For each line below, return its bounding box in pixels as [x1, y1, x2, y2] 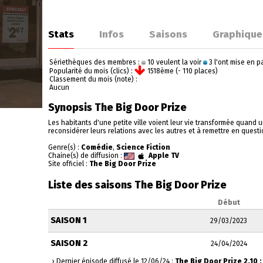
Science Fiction [116, 143, 170, 151]
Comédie [81, 143, 113, 151]
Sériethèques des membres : [49, 58, 141, 66]
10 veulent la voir [146, 58, 203, 66]
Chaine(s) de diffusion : [48, 151, 124, 160]
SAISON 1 [50, 215, 87, 225]
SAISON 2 [50, 238, 87, 248]
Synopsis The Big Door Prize [48, 101, 187, 114]
